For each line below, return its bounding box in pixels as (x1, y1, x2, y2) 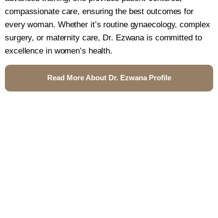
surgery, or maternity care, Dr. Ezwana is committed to (5, 33, 202, 43)
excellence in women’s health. (5, 46, 113, 56)
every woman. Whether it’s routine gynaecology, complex (5, 20, 210, 30)
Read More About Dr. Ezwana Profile (47, 73, 171, 82)
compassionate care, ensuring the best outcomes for (5, 7, 194, 17)
